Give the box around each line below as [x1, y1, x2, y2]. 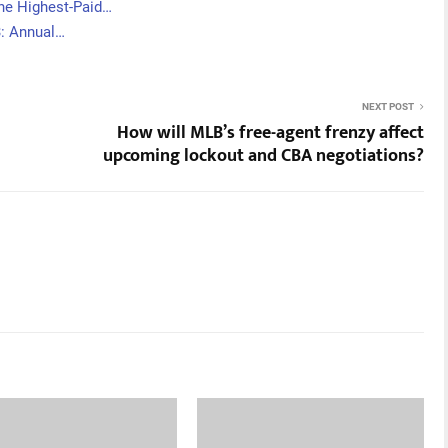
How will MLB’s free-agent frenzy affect [117, 118, 424, 148]
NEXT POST [362, 101, 414, 112]
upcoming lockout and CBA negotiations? [103, 141, 424, 171]
